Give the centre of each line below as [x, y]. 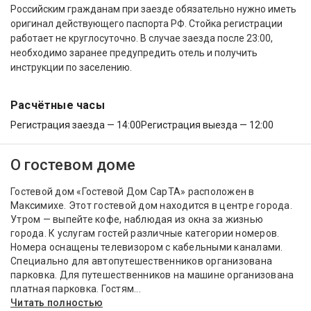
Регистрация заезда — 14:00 [76, 125]
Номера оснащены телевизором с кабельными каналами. [147, 247]
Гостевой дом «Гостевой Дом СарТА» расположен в [133, 192]
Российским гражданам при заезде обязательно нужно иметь [153, 9]
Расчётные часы [58, 106]
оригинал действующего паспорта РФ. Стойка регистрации [146, 24]
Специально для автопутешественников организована [141, 261]
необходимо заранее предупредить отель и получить [134, 53]
